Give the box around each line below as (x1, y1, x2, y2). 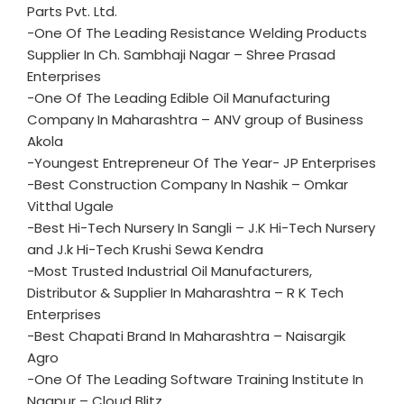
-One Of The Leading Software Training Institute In (27, 370, 363, 389)
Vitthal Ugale (27, 197, 114, 216)
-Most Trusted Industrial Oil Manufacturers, (27, 262, 312, 280)
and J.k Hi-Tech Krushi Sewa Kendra (27, 240, 263, 259)
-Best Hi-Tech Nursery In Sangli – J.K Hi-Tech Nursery (27, 218, 375, 237)
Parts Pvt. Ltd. (27, 2, 117, 21)
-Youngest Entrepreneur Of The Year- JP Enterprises (27, 153, 376, 172)
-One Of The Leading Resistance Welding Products (27, 23, 367, 42)
